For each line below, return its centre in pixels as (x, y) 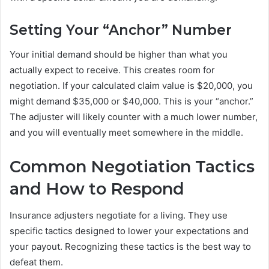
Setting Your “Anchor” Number (121, 30)
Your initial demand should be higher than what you (119, 54)
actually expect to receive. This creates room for (112, 70)
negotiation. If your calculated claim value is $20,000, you (131, 85)
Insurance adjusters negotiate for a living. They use (119, 216)
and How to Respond (97, 189)
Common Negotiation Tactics (132, 166)
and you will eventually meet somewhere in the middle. (126, 132)
